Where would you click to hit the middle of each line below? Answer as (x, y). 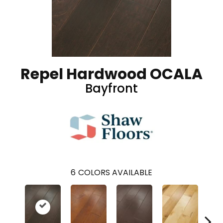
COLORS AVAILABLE (115, 172)
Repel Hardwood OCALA (111, 74)
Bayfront (111, 88)
